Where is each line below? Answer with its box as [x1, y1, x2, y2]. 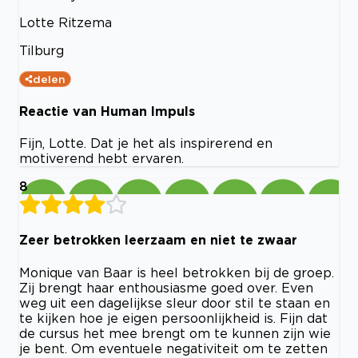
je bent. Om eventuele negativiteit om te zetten [19, 340, 328, 356]
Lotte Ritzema [19, 14, 112, 30]
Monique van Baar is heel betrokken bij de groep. [19, 265, 334, 280]
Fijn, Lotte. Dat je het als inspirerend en [19, 136, 272, 151]
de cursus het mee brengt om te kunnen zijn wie [19, 325, 331, 340]
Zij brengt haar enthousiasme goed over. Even [19, 280, 313, 295]
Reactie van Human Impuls [19, 103, 195, 118]
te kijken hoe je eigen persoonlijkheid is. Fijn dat [19, 310, 328, 325]
